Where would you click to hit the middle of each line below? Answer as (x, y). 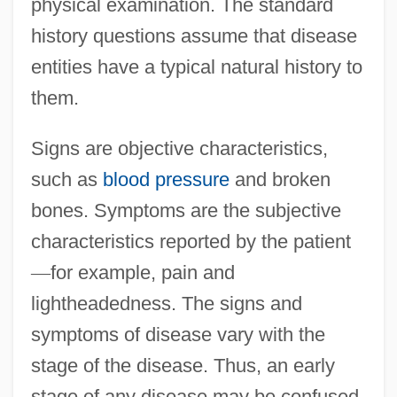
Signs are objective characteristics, (179, 148)
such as (66, 179)
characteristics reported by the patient (191, 241)
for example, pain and (142, 272)
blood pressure (166, 179)
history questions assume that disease (194, 35)
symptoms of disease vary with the (178, 334)
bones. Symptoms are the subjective (186, 210)
